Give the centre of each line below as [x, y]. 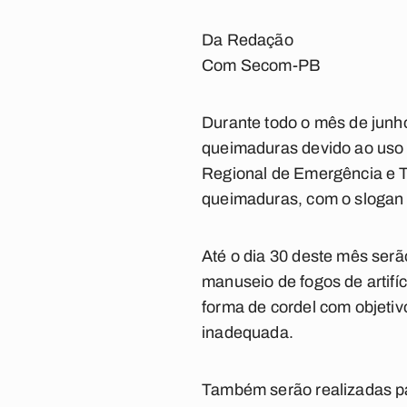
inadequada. [248, 333]
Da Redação [248, 40]
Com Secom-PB [262, 65]
